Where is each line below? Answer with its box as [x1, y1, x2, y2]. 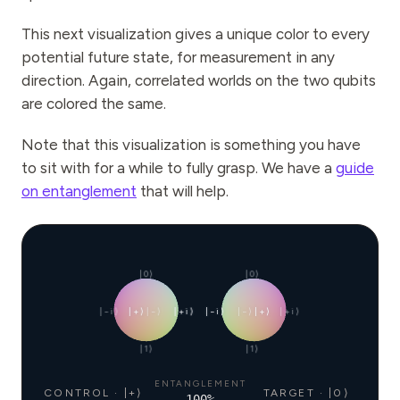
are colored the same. [21, 95, 166, 112]
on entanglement [21, 182, 137, 200]
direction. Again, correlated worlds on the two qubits [21, 71, 376, 89]
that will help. [137, 182, 229, 200]
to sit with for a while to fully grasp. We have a [21, 159, 336, 177]
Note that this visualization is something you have [21, 136, 361, 154]
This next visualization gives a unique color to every [21, 25, 370, 43]
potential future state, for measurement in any [21, 48, 335, 66]
